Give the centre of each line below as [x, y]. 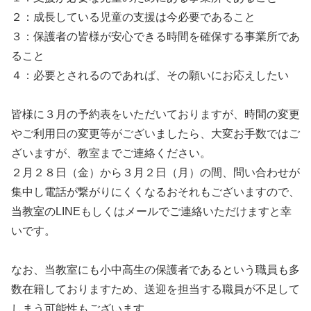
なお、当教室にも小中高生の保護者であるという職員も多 [155, 270]
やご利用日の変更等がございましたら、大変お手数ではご [155, 134]
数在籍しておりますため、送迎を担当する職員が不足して [155, 289]
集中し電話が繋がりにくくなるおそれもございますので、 [155, 192]
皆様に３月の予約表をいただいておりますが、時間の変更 [155, 115]
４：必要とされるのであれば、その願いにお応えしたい [150, 76]
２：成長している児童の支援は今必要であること [133, 17]
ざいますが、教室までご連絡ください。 [111, 153]
